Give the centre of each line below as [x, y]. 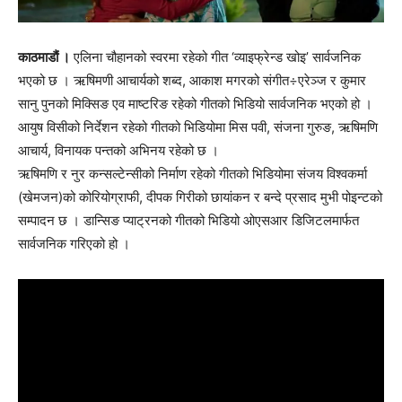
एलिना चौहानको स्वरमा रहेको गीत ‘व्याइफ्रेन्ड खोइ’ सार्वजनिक [215, 57]
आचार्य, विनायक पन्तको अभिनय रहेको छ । [118, 150]
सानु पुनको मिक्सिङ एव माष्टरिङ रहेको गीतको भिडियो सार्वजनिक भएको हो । [195, 103]
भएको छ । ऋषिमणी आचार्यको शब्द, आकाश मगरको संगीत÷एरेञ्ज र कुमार [192, 80]
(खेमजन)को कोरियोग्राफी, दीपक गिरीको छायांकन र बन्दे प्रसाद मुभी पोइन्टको [200, 197]
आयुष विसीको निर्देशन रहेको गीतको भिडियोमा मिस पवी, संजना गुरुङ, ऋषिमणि [198, 127]
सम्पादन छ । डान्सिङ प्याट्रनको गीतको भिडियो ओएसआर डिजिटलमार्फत [188, 220]
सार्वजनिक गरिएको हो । [74, 243]
